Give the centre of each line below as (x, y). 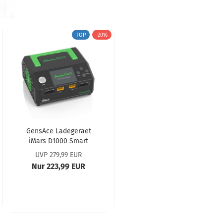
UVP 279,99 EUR (58, 155)
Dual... (58, 151)
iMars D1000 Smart (58, 141)
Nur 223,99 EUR (58, 166)
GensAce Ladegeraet (58, 131)
